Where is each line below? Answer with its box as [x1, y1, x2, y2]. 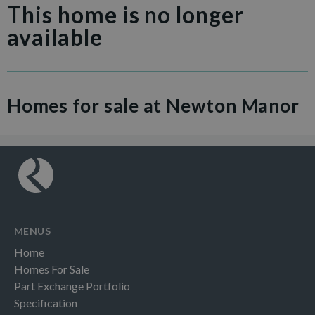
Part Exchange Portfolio [14, 279, 130, 292]
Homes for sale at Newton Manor [7, 94, 300, 117]
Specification [14, 296, 77, 309]
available [7, 23, 103, 51]
